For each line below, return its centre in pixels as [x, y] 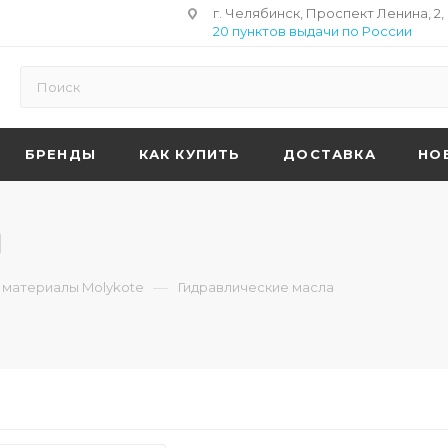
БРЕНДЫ [60, 154]
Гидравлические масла [256, 287]
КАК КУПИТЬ [189, 154]
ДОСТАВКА [329, 154]
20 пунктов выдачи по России [312, 31]
